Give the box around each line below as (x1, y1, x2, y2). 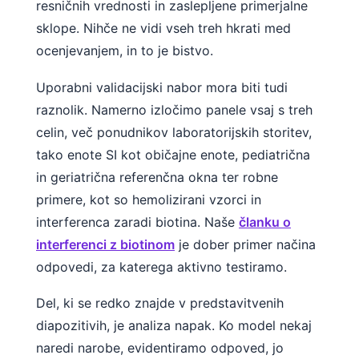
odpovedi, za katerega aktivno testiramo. (36, 258, 287, 275)
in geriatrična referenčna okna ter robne (36, 168, 278, 185)
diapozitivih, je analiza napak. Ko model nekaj (36, 317, 312, 334)
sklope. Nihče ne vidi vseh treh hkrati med (36, 20, 291, 37)
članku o (239, 213, 291, 230)
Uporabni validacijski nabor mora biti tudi (36, 79, 288, 95)
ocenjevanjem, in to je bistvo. (36, 42, 213, 59)
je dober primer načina (175, 236, 316, 252)
